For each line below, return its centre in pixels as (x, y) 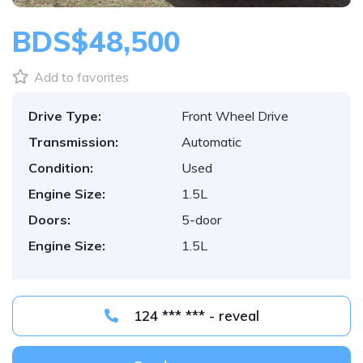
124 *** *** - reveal (234, 316)
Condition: (61, 168)
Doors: (49, 220)
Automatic (211, 142)
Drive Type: (65, 116)
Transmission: (73, 142)
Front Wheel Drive (235, 116)
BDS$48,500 (96, 41)
